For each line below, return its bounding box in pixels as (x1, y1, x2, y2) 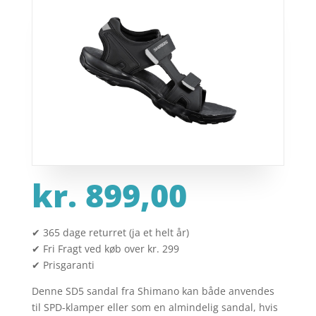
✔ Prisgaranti (31, 258, 95, 272)
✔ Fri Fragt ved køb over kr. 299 (31, 242, 179, 256)
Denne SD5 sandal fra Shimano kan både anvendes (31, 284, 274, 298)
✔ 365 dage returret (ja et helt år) (31, 226, 189, 240)
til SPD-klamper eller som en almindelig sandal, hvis (31, 300, 278, 315)
